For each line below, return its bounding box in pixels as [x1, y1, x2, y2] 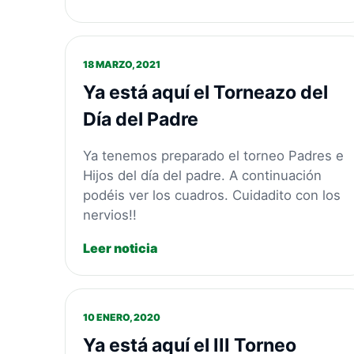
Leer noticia [83, 239, 158, 256]
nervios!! [83, 206, 137, 223]
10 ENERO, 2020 [83, 311, 161, 324]
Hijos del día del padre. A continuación [83, 167, 322, 183]
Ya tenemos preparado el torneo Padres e [83, 147, 345, 164]
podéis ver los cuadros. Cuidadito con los [83, 186, 341, 203]
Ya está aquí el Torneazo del [83, 81, 329, 104]
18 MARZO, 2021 [83, 58, 161, 71]
